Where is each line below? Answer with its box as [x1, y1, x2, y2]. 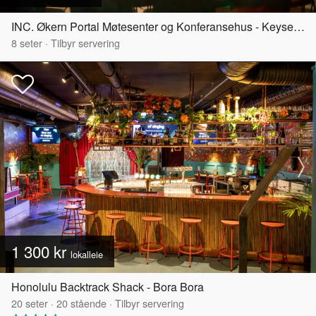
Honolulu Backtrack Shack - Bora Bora [11, 278, 204, 295]
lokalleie [71, 247, 103, 261]
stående [68, 295, 107, 310]
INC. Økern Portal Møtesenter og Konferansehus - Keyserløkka [293, 18, 305, 35]
